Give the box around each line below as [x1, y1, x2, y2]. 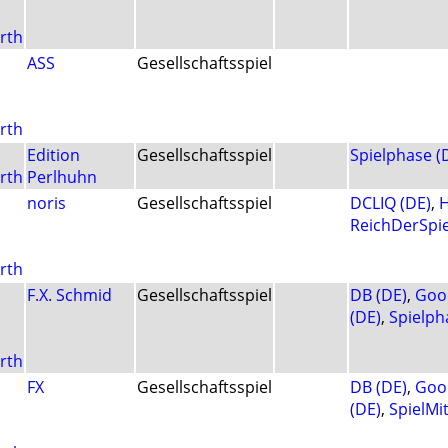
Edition [27, 144, 80, 167]
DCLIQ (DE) [350, 192, 431, 215]
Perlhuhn [27, 166, 97, 189]
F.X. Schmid [27, 284, 112, 307]
